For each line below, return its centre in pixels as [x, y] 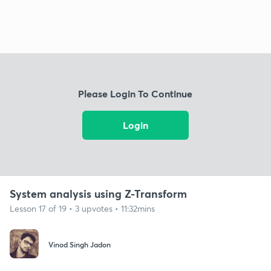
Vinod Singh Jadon [80, 245]
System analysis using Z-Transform [98, 193]
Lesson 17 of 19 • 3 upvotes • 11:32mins [82, 208]
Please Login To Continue [135, 94]
